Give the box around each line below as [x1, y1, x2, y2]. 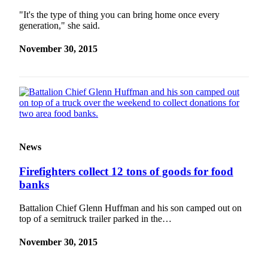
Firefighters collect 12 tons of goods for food [19, 165, 233, 178]
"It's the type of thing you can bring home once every [19, 9, 220, 20]
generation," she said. [19, 20, 100, 31]
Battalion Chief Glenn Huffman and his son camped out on [19, 202, 242, 213]
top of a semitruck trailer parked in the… [19, 213, 172, 224]
